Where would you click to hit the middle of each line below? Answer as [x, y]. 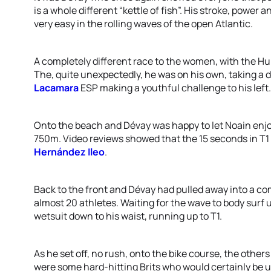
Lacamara [56, 88]
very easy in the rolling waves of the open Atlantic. [143, 24]
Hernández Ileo [69, 152]
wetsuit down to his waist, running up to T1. [128, 216]
